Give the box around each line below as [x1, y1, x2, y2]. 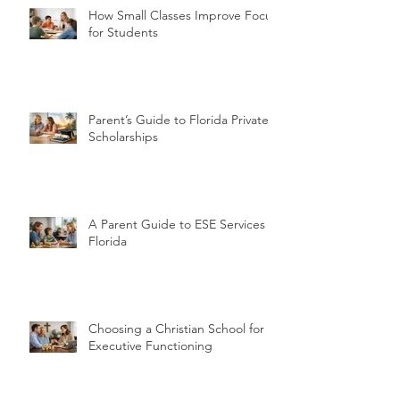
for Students [88, 23, 158, 40]
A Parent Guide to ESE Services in [88, 215, 279, 232]
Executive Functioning [88, 337, 212, 354]
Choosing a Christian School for [88, 320, 264, 337]
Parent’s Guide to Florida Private [88, 111, 269, 128]
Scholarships [88, 128, 158, 145]
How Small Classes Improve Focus [88, 6, 278, 23]
